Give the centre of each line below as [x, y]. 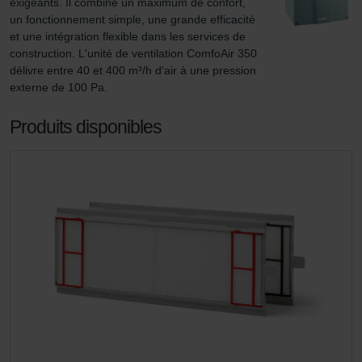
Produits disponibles [86, 127]
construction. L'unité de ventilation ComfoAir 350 [135, 53]
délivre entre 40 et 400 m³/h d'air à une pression [135, 70]
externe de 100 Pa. [59, 87]
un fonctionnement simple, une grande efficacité [134, 19]
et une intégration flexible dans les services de [129, 36]
